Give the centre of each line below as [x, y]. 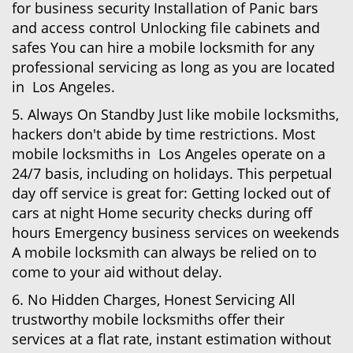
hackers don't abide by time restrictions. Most [163, 134]
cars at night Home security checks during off [162, 213]
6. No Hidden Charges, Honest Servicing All [154, 299]
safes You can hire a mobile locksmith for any [163, 47]
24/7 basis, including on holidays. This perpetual [172, 173]
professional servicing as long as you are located [173, 67]
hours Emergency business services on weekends [176, 232]
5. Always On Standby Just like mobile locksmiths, [175, 114]
